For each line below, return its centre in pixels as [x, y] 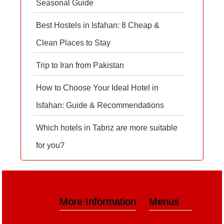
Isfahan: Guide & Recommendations [100, 105]
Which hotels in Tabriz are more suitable [107, 127]
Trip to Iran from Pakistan [80, 65]
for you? [50, 145]
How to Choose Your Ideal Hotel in [97, 87]
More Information [97, 201]
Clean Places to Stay [73, 42]
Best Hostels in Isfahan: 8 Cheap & [98, 25]
